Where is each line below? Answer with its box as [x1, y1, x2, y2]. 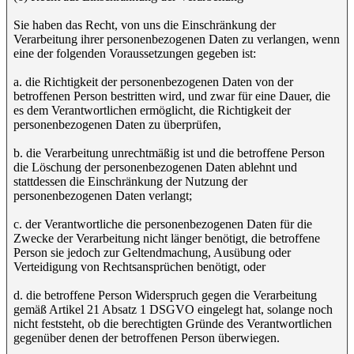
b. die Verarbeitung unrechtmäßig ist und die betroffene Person [13, 146, 325, 160]
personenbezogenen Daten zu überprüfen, [13, 118, 221, 131]
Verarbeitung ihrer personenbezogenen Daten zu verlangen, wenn [13, 32, 340, 46]
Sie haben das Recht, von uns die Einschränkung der [13, 18, 276, 32]
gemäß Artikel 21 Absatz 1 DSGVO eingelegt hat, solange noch [13, 303, 333, 316]
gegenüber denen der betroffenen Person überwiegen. [13, 331, 280, 345]
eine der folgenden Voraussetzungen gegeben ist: [13, 47, 256, 60]
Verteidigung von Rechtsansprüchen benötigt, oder [13, 260, 265, 273]
